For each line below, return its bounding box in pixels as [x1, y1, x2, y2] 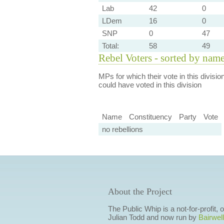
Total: [101, 41, 119, 50]
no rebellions [101, 125, 143, 134]
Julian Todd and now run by [107, 213, 198, 222]
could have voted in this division [98, 80, 201, 89]
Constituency [128, 112, 172, 121]
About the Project [107, 186, 172, 197]
